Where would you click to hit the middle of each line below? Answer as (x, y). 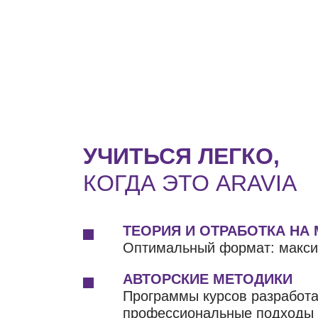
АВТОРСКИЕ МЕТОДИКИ (208, 279)
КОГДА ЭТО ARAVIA (190, 183)
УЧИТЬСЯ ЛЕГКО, (181, 156)
